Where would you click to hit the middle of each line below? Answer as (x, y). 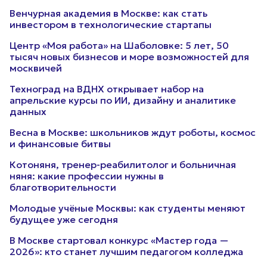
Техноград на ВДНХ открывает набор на (107, 89)
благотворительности (63, 187)
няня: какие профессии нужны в (87, 176)
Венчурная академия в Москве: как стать (108, 13)
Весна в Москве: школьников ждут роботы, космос (133, 132)
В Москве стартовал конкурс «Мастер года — (119, 240)
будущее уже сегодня (64, 219)
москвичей (36, 68)
